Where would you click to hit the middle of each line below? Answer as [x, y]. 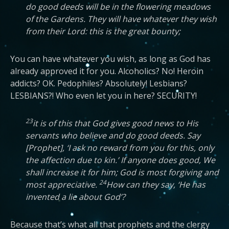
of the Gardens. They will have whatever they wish [121, 19]
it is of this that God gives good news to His [116, 123]
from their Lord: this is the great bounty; [103, 31]
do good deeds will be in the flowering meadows [118, 7]
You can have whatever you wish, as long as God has [110, 59]
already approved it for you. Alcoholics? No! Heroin [107, 71]
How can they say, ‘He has [156, 185]
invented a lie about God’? [75, 197]
